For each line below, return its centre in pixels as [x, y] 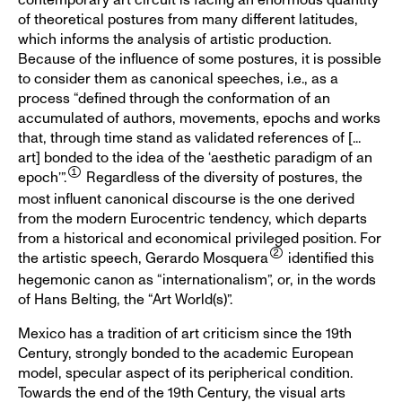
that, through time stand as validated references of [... [189, 138]
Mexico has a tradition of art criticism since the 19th [185, 333]
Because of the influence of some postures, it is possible [200, 59]
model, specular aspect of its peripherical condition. [185, 373]
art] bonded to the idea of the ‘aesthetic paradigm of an [195, 157]
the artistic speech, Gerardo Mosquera [143, 258]
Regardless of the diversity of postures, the [222, 177]
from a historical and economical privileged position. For [200, 238]
